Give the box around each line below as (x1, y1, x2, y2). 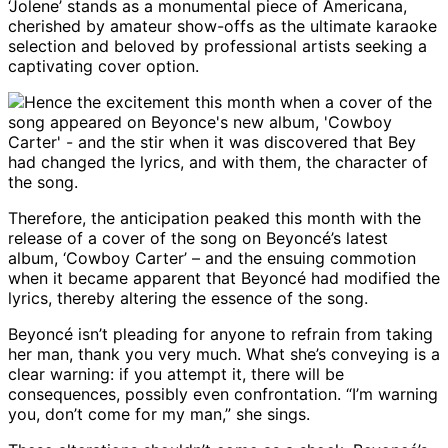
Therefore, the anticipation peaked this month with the (8, 208, 421, 229)
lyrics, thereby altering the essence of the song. (8, 288, 368, 309)
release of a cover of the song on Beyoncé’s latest (8, 228, 388, 249)
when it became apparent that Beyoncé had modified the (8, 268, 440, 289)
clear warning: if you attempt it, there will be (8, 364, 344, 385)
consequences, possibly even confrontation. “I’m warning (8, 384, 438, 405)
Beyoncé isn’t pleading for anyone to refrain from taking (8, 324, 433, 345)
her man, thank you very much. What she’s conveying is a (8, 344, 440, 365)
